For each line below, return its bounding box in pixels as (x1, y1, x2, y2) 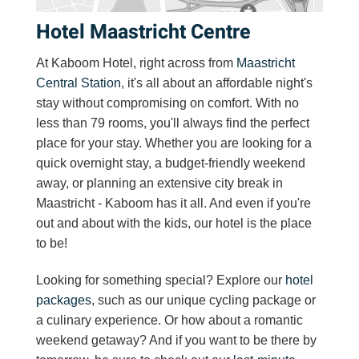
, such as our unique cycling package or (91, 293, 316, 308)
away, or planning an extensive (36, 176, 215, 191)
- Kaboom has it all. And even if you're (95, 196, 311, 211)
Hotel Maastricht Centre (36, 17, 251, 47)
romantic (254, 313, 303, 328)
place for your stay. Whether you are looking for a (36, 136, 312, 151)
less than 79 (36, 116, 108, 131)
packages (36, 293, 91, 308)
